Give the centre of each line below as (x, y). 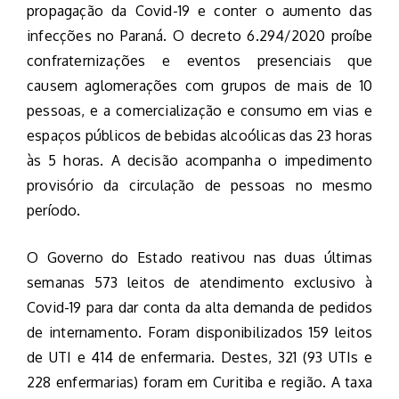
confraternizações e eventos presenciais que (199, 61)
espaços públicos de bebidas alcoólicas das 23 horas (199, 136)
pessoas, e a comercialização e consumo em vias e (199, 111)
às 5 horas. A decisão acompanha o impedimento (199, 161)
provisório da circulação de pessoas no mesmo (199, 186)
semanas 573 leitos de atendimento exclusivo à (199, 283)
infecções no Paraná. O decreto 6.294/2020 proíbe (199, 36)
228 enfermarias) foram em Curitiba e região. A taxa (199, 383)
